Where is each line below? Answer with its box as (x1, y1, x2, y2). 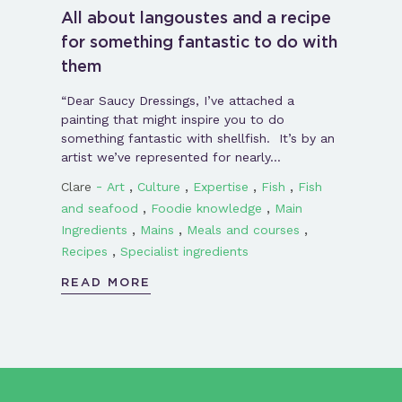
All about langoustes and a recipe (60, 7, 331, 27)
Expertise (192, 179, 249, 194)
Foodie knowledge (150, 200, 262, 215)
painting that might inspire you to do (60, 111, 284, 127)
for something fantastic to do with (60, 31, 337, 51)
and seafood (60, 200, 138, 215)
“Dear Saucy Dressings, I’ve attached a (60, 92, 294, 108)
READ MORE (60, 275, 151, 289)
